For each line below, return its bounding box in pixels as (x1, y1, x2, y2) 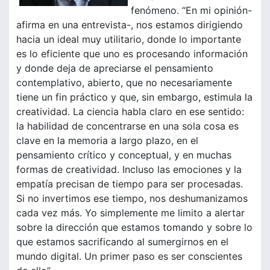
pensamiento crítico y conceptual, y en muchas (16, 149, 231, 162)
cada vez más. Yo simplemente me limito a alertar (16, 207, 245, 219)
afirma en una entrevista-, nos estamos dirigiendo (16, 19, 243, 31)
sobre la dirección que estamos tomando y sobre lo (16, 221, 253, 234)
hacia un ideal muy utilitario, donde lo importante (16, 33, 241, 46)
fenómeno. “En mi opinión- (131, 4, 252, 17)
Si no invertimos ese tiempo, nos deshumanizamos (16, 192, 248, 205)
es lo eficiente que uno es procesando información (16, 48, 248, 60)
